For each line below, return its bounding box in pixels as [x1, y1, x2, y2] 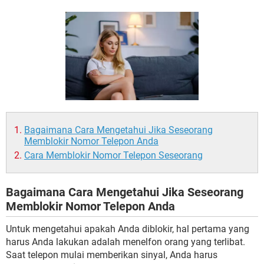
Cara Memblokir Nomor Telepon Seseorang [24, 150, 203, 161]
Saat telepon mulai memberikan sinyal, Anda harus [6, 249, 217, 260]
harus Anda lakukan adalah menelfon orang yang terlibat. [6, 236, 245, 247]
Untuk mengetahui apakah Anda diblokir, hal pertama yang [6, 223, 249, 235]
